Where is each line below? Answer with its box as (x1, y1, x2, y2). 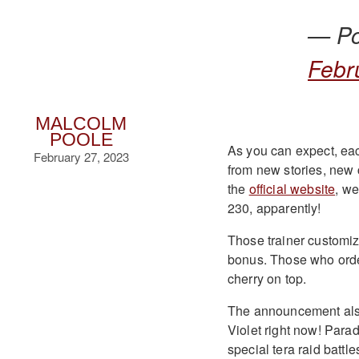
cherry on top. (227, 268, 307, 288)
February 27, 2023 (33, 148, 129, 165)
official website (248, 179, 336, 198)
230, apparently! (227, 198, 321, 217)
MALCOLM (35, 114, 127, 134)
